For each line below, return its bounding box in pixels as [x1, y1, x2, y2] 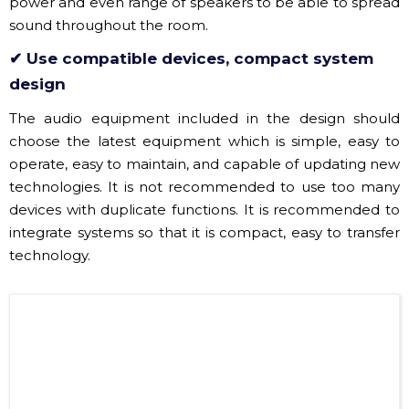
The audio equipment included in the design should [9, 69, 400, 88]
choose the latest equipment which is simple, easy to [9, 92, 400, 110]
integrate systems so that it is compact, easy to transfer [9, 184, 400, 202]
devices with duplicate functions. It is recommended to [9, 161, 400, 179]
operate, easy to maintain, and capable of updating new [9, 115, 400, 133]
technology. [9, 206, 90, 225]
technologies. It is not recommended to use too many [9, 138, 400, 156]
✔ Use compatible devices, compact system [9, 9, 373, 28]
